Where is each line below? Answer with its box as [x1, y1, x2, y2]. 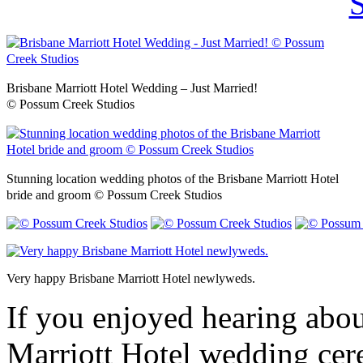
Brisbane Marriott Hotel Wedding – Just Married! [6, 79, 258, 96]
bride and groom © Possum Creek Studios [6, 186, 222, 203]
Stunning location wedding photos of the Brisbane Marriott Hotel [6, 170, 339, 186]
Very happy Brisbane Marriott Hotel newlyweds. [6, 271, 255, 285]
